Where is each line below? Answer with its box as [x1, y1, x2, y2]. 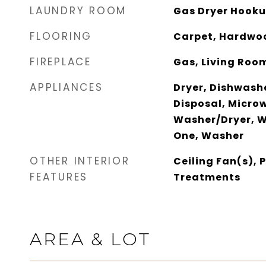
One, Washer [173, 129, 244, 142]
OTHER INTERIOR [30, 154, 130, 168]
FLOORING [30, 29, 92, 43]
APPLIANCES [30, 80, 103, 94]
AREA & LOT [30, 229, 151, 249]
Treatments [173, 170, 240, 184]
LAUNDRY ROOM [30, 4, 126, 18]
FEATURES [30, 170, 88, 184]
